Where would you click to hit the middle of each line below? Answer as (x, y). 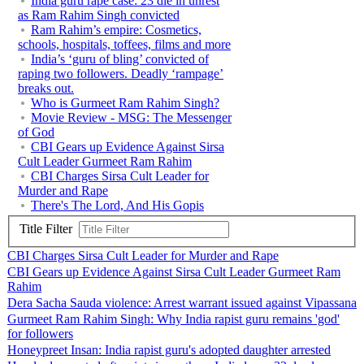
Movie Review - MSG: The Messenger (131, 117)
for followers (40, 334)
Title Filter (49, 229)
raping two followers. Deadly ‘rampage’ (121, 73)
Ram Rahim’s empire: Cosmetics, (116, 29)
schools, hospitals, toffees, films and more (124, 44)
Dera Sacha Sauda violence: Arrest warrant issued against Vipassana (182, 303)
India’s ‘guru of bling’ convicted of (120, 58)
